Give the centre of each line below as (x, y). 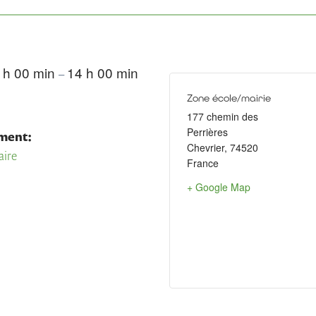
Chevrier (206, 147)
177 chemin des (223, 116)
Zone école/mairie (229, 98)
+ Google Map (219, 187)
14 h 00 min (103, 72)
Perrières (207, 132)
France (203, 163)
